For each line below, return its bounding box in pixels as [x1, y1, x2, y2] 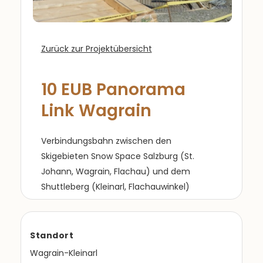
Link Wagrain [41, 99, 151, 122]
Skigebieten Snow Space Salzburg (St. [41, 150, 194, 162]
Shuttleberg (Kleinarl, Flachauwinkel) [41, 180, 190, 193]
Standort [30, 230, 73, 241]
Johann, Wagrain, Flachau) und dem [41, 165, 190, 177]
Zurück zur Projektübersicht [41, 42, 152, 55]
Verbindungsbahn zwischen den [41, 134, 171, 147]
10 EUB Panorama [41, 77, 186, 101]
